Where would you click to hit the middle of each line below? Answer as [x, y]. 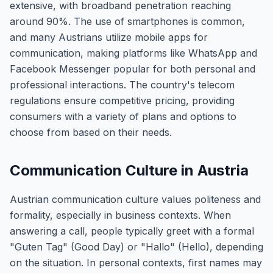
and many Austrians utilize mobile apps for [109, 37]
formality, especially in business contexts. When [120, 215]
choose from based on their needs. [91, 132]
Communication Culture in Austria [129, 170]
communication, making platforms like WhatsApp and [133, 53]
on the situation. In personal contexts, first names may [136, 263]
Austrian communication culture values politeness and [135, 199]
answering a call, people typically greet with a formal [132, 231]
